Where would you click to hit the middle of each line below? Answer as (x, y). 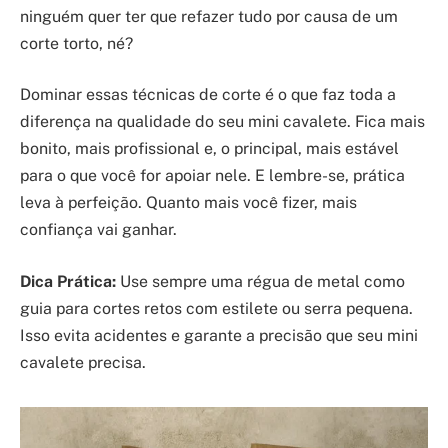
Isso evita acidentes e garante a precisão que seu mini (219, 335)
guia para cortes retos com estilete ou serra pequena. (216, 308)
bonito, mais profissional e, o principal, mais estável (209, 149)
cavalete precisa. (83, 362)
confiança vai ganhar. (98, 230)
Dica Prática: (68, 281)
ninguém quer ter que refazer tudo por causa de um (209, 16)
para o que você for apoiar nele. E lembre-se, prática (212, 176)
